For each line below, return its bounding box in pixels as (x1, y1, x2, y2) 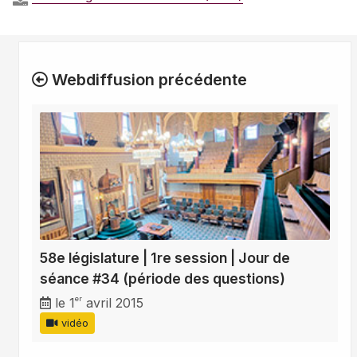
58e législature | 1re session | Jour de (40, 249, 290, 267)
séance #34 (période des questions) (40, 270, 285, 288)
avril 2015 (82, 295, 143, 312)
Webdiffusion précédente (48, 70, 247, 90)
